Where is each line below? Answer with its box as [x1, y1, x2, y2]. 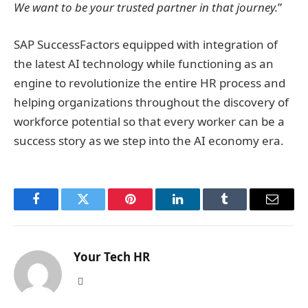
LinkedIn [176, 203, 222, 216]
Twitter [82, 203, 118, 216]
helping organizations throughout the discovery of [14, 94, 289, 111]
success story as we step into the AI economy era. [14, 133, 287, 149]
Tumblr [223, 203, 261, 216]
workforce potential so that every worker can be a [14, 113, 285, 130]
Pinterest [129, 203, 173, 216]
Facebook [34, 203, 83, 216]
